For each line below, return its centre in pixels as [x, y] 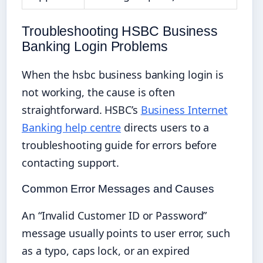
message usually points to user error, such [126, 233]
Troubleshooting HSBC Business [120, 31]
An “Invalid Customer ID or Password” [114, 215]
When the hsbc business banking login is [123, 74]
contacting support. [71, 162]
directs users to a [165, 127]
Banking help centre [72, 127]
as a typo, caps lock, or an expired [106, 250]
